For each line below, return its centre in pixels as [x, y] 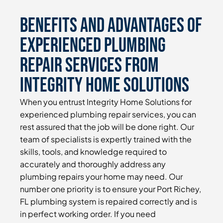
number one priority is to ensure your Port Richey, [111, 189]
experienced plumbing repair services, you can [108, 114]
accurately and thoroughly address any [93, 164]
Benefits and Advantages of [111, 26]
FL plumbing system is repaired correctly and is [109, 202]
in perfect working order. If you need [88, 214]
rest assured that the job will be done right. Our [107, 127]
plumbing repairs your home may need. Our [101, 177]
